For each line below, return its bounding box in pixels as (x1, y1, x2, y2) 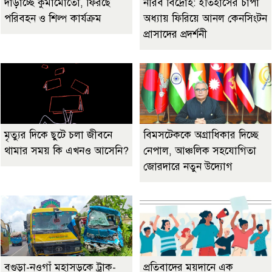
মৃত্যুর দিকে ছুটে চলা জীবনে (4, 129, 112, 142)
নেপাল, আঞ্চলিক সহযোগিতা (143, 144, 256, 158)
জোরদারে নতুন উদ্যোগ (143, 160, 233, 174)
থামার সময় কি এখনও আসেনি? (4, 144, 129, 158)
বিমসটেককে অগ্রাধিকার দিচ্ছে (143, 129, 259, 142)
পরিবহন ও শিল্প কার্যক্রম (4, 12, 101, 25)
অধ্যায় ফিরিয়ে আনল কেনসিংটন (143, 12, 267, 25)
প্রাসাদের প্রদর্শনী (143, 28, 207, 41)
